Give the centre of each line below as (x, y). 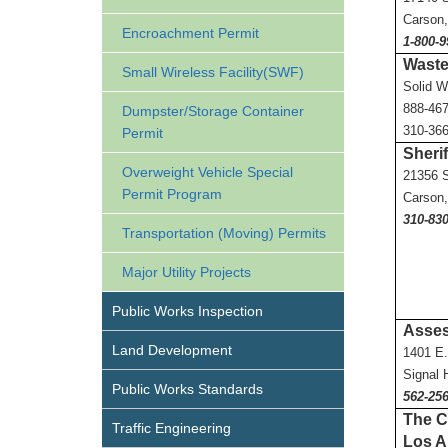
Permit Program (172, 194)
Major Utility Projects (186, 272)
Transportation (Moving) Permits (224, 233)
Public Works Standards (187, 389)
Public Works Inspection (187, 311)
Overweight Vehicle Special (207, 172)
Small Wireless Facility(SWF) (213, 72)
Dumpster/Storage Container (213, 111)
